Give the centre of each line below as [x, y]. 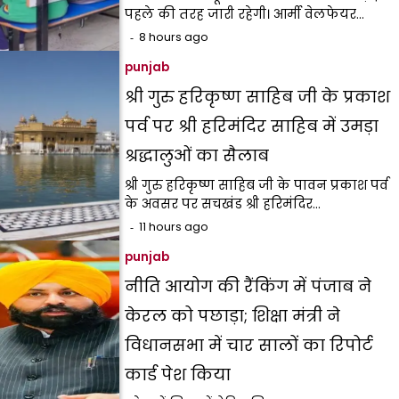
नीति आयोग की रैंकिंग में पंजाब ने [248, 286]
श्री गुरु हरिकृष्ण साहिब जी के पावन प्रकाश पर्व [257, 185]
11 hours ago [174, 226]
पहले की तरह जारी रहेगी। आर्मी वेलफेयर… [245, 14]
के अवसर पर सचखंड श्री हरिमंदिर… [223, 204]
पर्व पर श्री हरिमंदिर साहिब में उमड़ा [252, 126]
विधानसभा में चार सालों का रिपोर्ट [249, 345]
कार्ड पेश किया [178, 374]
